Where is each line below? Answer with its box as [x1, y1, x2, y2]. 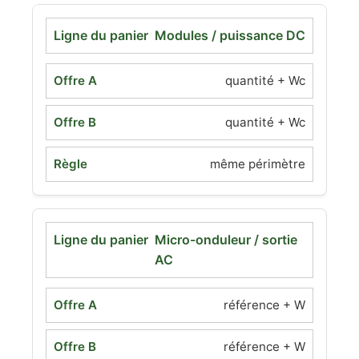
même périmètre [210, 156, 305, 171]
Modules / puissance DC [155, 27, 305, 43]
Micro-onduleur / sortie [154, 232, 297, 248]
